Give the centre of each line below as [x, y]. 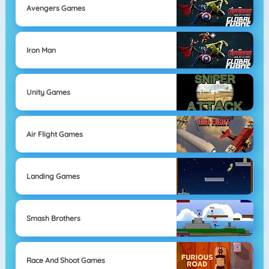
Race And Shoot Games [65, 260]
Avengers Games [56, 8]
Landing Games [53, 176]
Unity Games [48, 92]
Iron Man [41, 50]
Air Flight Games [54, 134]
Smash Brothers [53, 218]
